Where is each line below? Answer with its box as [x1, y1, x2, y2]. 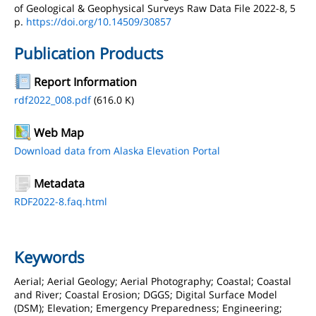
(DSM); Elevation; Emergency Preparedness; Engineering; [14, 301, 282, 315]
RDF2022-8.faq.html [14, 195, 107, 208]
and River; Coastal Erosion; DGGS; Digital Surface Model [14, 288, 277, 301]
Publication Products [14, 42, 164, 63]
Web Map [34, 125, 84, 140]
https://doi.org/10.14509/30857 [26, 15, 171, 28]
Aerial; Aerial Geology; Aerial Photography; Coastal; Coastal [14, 274, 291, 288]
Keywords [14, 246, 85, 267]
